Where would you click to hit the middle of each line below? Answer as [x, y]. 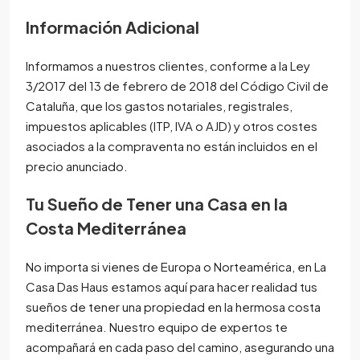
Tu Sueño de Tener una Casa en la [157, 203]
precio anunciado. [77, 166]
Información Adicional [112, 27]
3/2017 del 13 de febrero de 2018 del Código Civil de [177, 85]
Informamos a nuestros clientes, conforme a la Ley [168, 65]
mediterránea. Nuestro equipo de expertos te [157, 326]
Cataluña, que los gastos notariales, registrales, [159, 105]
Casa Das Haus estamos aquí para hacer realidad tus [172, 286]
